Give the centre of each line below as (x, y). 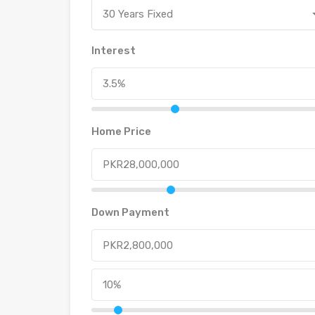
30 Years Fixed (138, 14)
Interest (114, 51)
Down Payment (130, 213)
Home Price (121, 132)
